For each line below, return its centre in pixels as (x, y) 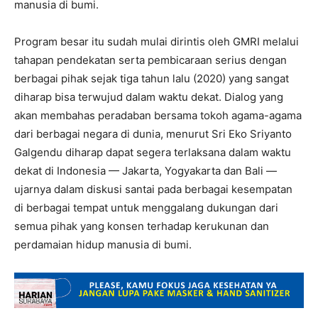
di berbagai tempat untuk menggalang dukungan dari (146, 208)
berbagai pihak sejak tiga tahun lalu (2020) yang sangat (152, 78)
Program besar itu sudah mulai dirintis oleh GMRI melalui (157, 42)
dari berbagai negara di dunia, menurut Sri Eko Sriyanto (153, 134)
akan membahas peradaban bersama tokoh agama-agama (158, 115)
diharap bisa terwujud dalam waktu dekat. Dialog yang (149, 97)
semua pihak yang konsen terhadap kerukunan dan (142, 226)
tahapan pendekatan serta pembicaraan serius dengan (150, 60)
